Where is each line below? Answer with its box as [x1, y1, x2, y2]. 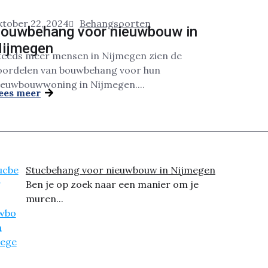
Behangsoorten [80, 17, 151, 29]
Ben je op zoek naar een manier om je [25, 178, 199, 190]
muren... [25, 193, 63, 205]
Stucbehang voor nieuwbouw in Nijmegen [25, 164, 215, 176]
